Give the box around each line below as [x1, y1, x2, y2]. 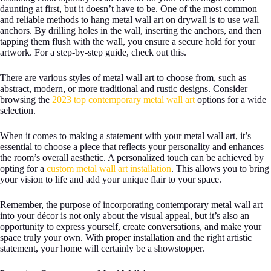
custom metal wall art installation [47, 163, 171, 174]
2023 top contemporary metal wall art [52, 94, 195, 105]
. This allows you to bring [171, 163, 269, 174]
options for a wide [195, 94, 266, 105]
